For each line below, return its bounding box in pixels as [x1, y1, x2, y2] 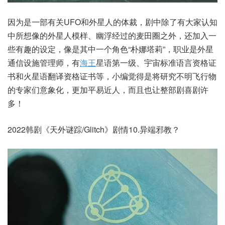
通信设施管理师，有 [8, 57, 80, 69]
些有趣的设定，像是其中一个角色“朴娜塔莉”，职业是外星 [8, 43, 213, 55]
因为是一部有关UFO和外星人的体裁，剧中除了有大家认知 [8, 16, 217, 28]
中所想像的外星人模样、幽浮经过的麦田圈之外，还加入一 [8, 30, 216, 42]
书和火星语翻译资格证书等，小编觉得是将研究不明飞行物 [8, 70, 216, 82]
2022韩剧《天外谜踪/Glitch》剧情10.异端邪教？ [8, 124, 180, 136]
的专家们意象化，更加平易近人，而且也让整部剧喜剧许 [8, 84, 208, 96]
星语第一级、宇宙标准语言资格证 [96, 57, 216, 69]
